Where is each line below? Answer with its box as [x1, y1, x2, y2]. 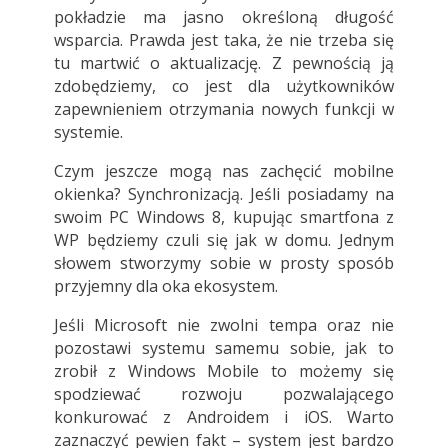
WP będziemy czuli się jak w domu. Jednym [53, 229, 395, 252]
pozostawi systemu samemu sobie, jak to [53, 337, 395, 360]
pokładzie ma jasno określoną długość [53, 6, 395, 29]
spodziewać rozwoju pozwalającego [53, 383, 395, 406]
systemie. [53, 121, 123, 144]
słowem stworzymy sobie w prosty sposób [53, 252, 395, 275]
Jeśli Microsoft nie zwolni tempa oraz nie [53, 314, 395, 337]
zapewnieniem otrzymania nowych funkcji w [53, 98, 395, 121]
